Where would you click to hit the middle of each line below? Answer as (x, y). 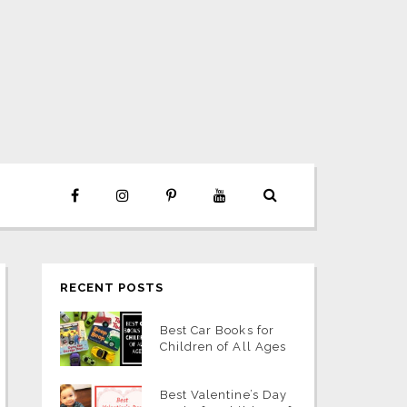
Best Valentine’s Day (223, 395)
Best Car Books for (217, 330)
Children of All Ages (223, 347)
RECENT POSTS (112, 288)
